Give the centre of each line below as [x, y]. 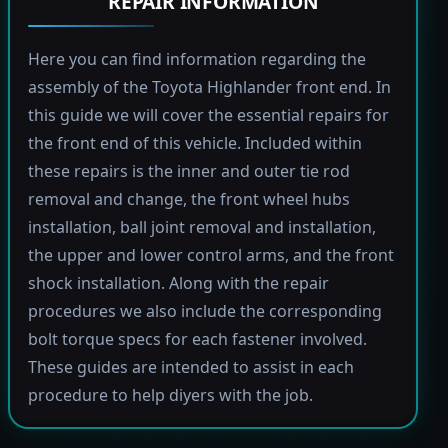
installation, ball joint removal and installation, [201, 227]
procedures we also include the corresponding [204, 311]
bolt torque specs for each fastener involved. [197, 339]
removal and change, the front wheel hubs [188, 199]
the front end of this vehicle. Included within [194, 143]
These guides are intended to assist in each [190, 367]
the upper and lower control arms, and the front [210, 255]
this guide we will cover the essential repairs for [208, 115]
